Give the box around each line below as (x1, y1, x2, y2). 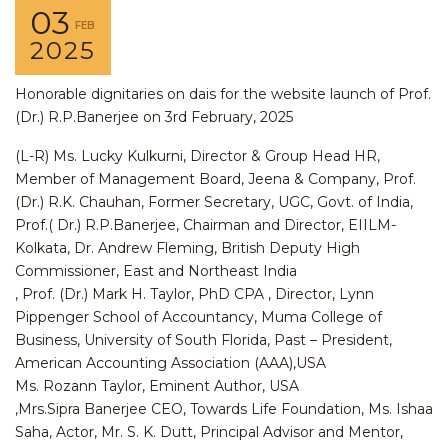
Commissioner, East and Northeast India (15, 261, 297, 280)
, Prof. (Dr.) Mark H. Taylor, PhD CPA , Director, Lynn (15, 284, 374, 303)
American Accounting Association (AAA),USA (15, 353, 326, 372)
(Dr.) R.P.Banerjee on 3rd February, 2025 (15, 107, 293, 126)
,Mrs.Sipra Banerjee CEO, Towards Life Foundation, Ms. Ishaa (15, 399, 433, 418)
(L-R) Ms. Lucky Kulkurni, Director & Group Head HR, (15, 146, 380, 165)
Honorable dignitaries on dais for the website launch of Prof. (15, 84, 431, 103)
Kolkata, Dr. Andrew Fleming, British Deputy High (15, 238, 360, 257)
